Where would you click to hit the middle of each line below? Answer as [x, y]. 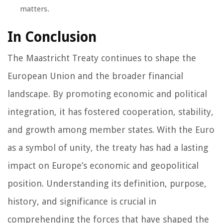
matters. [35, 9]
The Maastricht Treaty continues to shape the [102, 58]
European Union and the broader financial [95, 76]
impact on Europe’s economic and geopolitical [103, 165]
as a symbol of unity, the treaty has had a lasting [108, 147]
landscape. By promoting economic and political [107, 94]
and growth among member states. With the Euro [111, 129]
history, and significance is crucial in [82, 201]
